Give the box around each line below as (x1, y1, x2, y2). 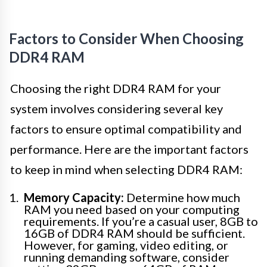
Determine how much (124, 190, 240, 205)
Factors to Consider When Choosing (9, 30, 244, 48)
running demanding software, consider (24, 250, 229, 265)
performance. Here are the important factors (10, 142, 249, 157)
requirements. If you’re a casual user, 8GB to (24, 214, 258, 229)
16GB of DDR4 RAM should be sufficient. (24, 226, 245, 241)
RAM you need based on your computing (24, 202, 240, 217)
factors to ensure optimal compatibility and (10, 122, 242, 136)
